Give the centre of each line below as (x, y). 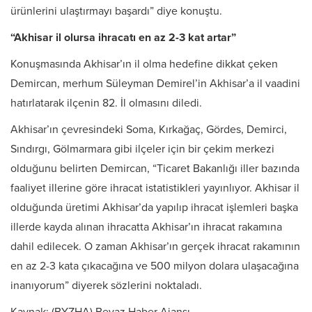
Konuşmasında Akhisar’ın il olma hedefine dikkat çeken (144, 64)
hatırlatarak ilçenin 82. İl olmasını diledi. (106, 103)
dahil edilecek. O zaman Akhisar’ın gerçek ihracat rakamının (155, 247)
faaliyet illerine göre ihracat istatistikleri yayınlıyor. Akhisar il (155, 188)
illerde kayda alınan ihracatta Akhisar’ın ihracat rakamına (146, 227)
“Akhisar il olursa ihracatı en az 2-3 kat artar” (123, 38)
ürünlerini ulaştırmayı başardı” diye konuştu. (116, 11)
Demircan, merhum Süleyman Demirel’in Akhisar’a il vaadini (155, 84)
